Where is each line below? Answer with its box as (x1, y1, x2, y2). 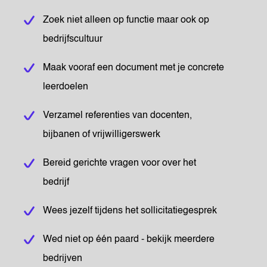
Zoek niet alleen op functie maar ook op (43, 15, 209, 25)
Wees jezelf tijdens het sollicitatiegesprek (43, 206, 217, 216)
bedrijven (43, 254, 82, 263)
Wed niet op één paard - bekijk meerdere (43, 235, 215, 244)
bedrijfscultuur (43, 35, 103, 44)
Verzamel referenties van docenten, (43, 111, 192, 120)
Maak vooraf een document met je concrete (43, 63, 224, 73)
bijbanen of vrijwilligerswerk (43, 130, 160, 139)
